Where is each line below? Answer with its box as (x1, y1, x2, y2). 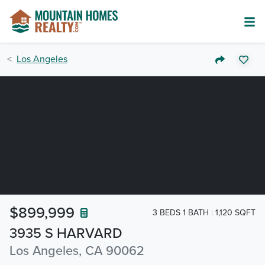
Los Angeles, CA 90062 (9, 243, 144, 258)
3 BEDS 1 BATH (153, 207, 209, 218)
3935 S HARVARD (9, 225, 122, 242)
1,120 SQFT (215, 207, 256, 218)
